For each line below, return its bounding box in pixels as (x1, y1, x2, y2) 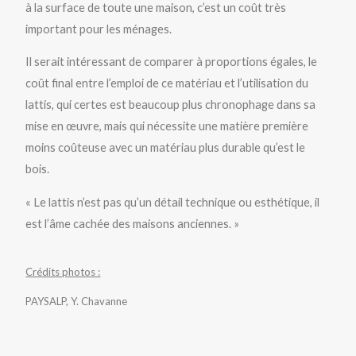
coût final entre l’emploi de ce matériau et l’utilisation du (25, 76, 309, 91)
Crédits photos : (25, 265, 101, 278)
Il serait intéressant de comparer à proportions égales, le (25, 55, 318, 69)
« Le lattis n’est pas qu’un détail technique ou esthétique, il (25, 195, 320, 209)
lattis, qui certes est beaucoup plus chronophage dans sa (25, 98, 316, 112)
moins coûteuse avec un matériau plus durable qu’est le (25, 141, 306, 155)
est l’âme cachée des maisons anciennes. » (25, 216, 240, 230)
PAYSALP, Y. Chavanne (25, 294, 128, 308)
